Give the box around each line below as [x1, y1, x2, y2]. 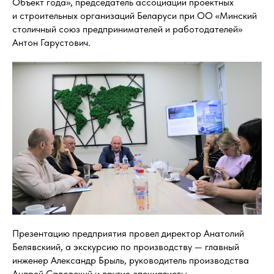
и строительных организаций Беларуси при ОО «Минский [12, 10, 257, 22]
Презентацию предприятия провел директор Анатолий [12, 227, 244, 239]
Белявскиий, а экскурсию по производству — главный [12, 240, 239, 253]
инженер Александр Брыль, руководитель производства [12, 254, 249, 266]
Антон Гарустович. [12, 37, 91, 49]
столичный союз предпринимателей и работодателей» [12, 23, 242, 35]
